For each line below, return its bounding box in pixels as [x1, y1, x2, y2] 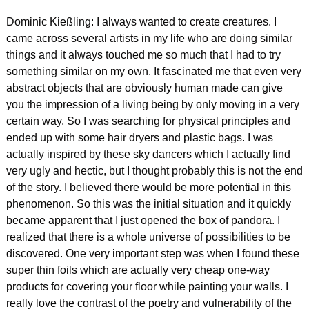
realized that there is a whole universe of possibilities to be [6, 230, 290, 243]
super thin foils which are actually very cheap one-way [6, 263, 270, 276]
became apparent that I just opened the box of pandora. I [6, 214, 280, 226]
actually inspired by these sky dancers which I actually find [6, 148, 290, 160]
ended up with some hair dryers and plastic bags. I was [6, 131, 273, 143]
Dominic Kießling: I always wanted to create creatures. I [6, 15, 277, 28]
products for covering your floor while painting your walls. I [6, 280, 288, 292]
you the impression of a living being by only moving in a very [6, 98, 299, 110]
